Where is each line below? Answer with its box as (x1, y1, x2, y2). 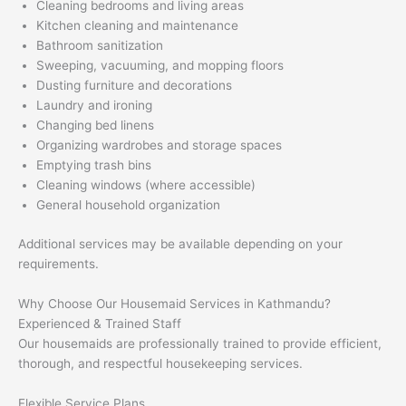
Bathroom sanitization (36, 38, 163, 53)
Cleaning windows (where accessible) (36, 178, 256, 193)
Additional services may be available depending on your (18, 236, 343, 251)
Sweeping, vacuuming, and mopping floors (36, 58, 284, 73)
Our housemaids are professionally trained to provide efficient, (18, 335, 382, 351)
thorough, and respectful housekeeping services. (18, 355, 303, 371)
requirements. (18, 256, 99, 271)
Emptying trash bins (36, 158, 151, 173)
